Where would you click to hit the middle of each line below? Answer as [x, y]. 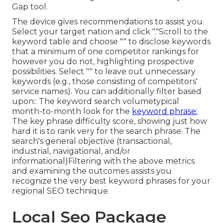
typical [166, 102]
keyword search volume [105, 102]
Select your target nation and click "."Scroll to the [110, 32]
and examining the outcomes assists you [92, 171]
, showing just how [170, 121]
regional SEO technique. [61, 191]
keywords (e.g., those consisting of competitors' [105, 82]
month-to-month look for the [72, 111]
